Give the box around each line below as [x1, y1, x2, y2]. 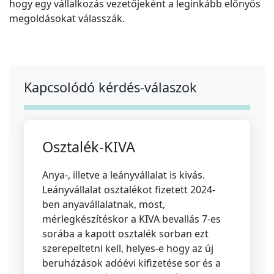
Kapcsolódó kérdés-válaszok [24, 78, 197, 97]
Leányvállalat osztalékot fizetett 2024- [42, 183, 215, 197]
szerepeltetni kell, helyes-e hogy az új [42, 242, 213, 256]
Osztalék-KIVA [42, 137, 135, 157]
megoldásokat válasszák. [9, 12, 125, 26]
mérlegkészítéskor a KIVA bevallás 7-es [42, 212, 221, 226]
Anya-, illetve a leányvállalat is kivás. [42, 168, 205, 182]
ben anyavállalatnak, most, [42, 198, 165, 212]
